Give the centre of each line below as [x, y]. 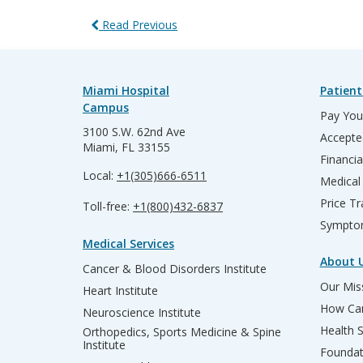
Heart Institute [120, 290]
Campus [106, 107]
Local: [100, 175]
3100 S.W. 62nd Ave [134, 132]
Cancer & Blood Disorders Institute [175, 269]
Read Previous [138, 25]
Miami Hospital [126, 90]
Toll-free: [108, 206]
